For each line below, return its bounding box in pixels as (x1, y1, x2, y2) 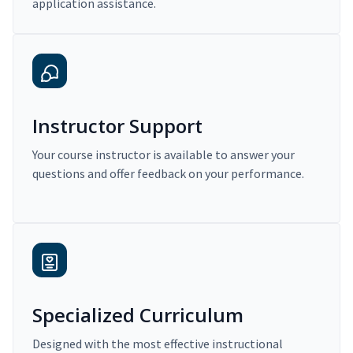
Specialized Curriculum (32, 302, 243, 329)
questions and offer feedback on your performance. (32, 165, 304, 182)
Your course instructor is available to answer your (32, 147, 295, 163)
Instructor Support (32, 113, 203, 139)
